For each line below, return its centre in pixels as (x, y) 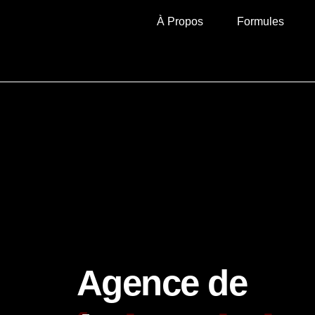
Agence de (157, 283)
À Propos (180, 21)
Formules (261, 21)
